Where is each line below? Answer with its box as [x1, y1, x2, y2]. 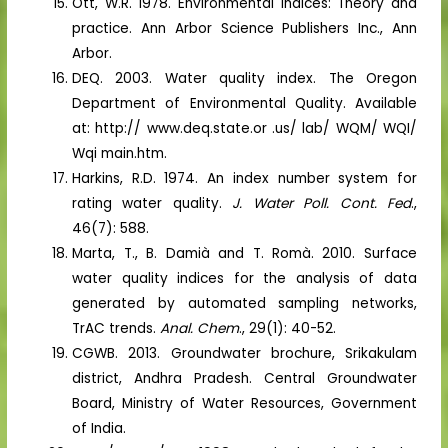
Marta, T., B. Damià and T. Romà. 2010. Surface [72, 243, 417, 263]
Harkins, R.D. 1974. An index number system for [72, 168, 417, 188]
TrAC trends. [72, 318, 161, 338]
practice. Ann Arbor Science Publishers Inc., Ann [72, 18, 417, 38]
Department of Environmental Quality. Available [72, 93, 417, 113]
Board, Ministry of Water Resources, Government [72, 393, 417, 413]
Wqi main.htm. [72, 143, 168, 163]
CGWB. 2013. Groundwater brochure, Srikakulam [72, 343, 417, 363]
